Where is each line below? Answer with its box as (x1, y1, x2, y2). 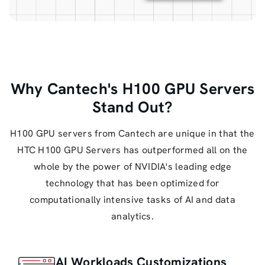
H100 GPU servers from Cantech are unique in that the (10, 127, 255, 140)
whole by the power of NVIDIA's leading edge (34, 160, 231, 173)
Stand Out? (92, 96, 173, 117)
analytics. (111, 209, 154, 222)
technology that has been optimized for (45, 176, 220, 189)
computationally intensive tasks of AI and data (30, 193, 235, 206)
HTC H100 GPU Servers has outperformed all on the (17, 143, 248, 156)
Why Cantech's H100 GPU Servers (10, 78, 255, 99)
